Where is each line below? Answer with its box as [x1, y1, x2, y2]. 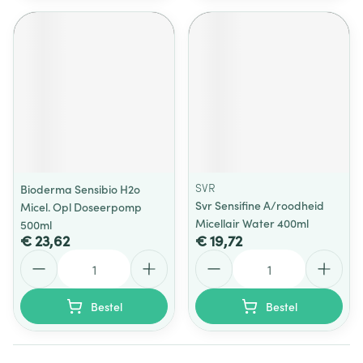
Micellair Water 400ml [195, 215, 309, 231]
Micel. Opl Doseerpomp [20, 199, 142, 215]
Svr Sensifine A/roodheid [195, 197, 324, 213]
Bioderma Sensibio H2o [20, 181, 140, 197]
